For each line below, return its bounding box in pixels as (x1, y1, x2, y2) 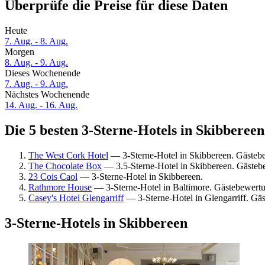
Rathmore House (28, 182, 92, 192)
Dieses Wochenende (5, 68, 80, 79)
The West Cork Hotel (28, 150, 108, 160)
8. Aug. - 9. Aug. (5, 57, 68, 68)
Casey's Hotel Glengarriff (28, 192, 124, 203)
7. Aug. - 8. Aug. (5, 36, 68, 47)
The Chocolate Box (28, 160, 102, 171)
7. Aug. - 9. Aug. (5, 79, 68, 89)
